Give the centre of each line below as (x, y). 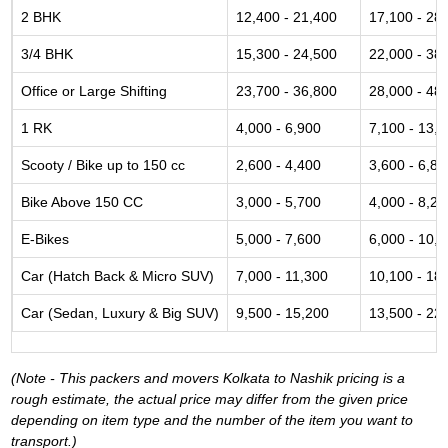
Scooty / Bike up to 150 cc (103, 165)
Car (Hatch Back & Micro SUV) (117, 276)
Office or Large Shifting (94, 91)
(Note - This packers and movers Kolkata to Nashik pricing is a (208, 378)
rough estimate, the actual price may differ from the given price (209, 399)
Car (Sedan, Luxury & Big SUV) (120, 313)
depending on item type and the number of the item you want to (212, 420)
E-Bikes (45, 239)
